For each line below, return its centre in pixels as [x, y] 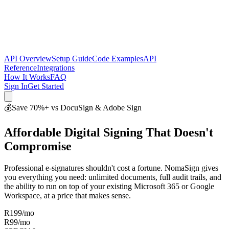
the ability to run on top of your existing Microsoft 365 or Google [109, 186]
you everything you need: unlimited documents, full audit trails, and [113, 177]
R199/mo [19, 213]
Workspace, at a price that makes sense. [67, 195]
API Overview [28, 59]
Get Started [46, 86]
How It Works [27, 77]
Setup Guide [72, 59]
